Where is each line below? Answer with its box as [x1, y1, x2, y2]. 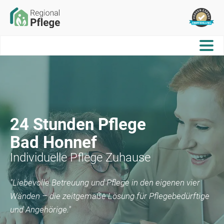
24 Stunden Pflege [10, 114, 146, 134]
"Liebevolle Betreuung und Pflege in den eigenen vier [10, 177, 200, 187]
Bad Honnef [10, 132, 97, 152]
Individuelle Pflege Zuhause [10, 150, 150, 164]
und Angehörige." [10, 204, 71, 214]
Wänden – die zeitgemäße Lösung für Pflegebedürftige [10, 190, 209, 201]
